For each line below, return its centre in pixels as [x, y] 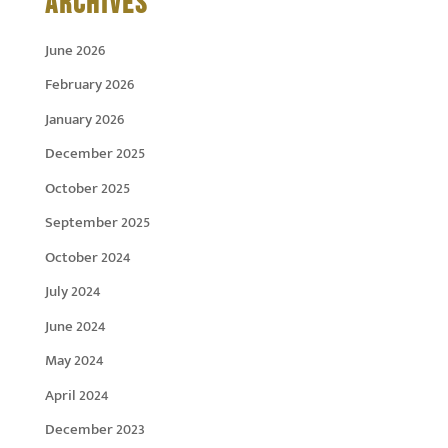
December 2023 [94, 430]
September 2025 [97, 223]
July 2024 [72, 292]
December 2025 [94, 154]
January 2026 [84, 119]
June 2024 [75, 326]
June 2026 [74, 50]
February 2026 [89, 85]
